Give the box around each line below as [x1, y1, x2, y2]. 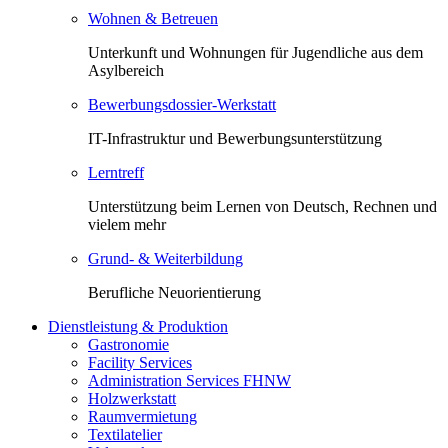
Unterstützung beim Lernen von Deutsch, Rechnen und [88, 198, 437, 215]
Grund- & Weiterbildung [88, 250, 243, 267]
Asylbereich [88, 62, 164, 79]
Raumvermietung [88, 408, 197, 425]
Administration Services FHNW [88, 372, 291, 389]
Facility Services [88, 354, 192, 371]
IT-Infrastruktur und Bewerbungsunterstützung [88, 130, 382, 147]
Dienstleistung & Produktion [48, 318, 228, 335]
